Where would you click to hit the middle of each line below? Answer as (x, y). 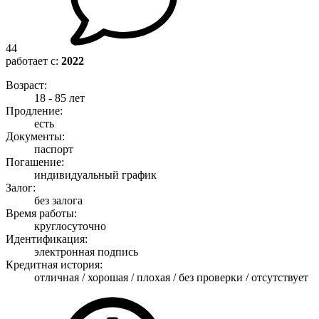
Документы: (35, 136)
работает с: (33, 61)
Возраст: (26, 85)
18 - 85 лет (59, 98)
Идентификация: (47, 239)
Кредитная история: (54, 264)
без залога (58, 200)
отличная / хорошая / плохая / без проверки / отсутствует (171, 277)
